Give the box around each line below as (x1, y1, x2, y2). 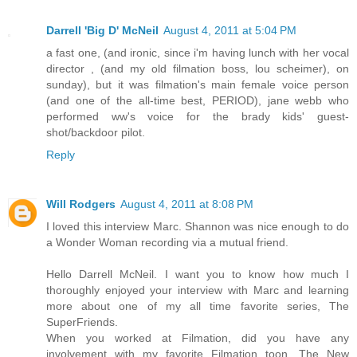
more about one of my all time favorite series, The (46, 300, 349, 313)
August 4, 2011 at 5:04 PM (163, 24, 296, 37)
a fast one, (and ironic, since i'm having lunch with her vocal (46, 46, 349, 60)
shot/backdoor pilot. (46, 126, 145, 139)
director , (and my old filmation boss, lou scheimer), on (46, 62, 349, 76)
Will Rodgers (46, 198, 116, 211)
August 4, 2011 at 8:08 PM (120, 198, 253, 211)
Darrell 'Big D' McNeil (46, 24, 159, 37)
